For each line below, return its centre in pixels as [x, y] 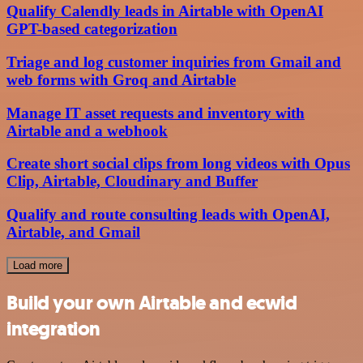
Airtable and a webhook [87, 130]
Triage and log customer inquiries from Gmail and [174, 62]
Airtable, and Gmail [73, 233]
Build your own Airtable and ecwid [152, 303]
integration [53, 329]
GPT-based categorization [92, 29]
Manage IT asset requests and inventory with [156, 113]
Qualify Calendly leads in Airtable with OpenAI [165, 11]
